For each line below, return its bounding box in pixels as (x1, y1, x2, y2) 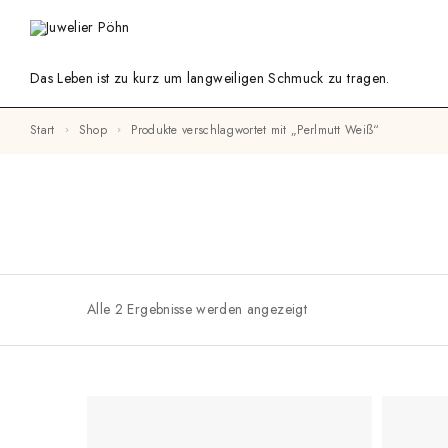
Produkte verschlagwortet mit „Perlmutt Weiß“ (137, 121, 380, 139)
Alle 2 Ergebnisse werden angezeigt (87, 299, 307, 320)
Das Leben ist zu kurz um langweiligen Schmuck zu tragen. (30, 68, 390, 88)
